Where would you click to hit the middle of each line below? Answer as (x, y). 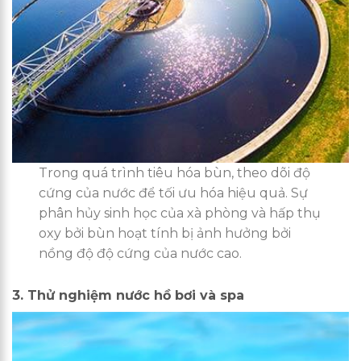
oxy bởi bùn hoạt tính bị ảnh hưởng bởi (165, 234)
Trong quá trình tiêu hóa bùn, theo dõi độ (175, 173)
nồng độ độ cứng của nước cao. (141, 254)
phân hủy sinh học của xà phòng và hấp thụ (180, 214)
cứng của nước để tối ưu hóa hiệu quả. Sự (174, 193)
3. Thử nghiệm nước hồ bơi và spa (128, 296)
